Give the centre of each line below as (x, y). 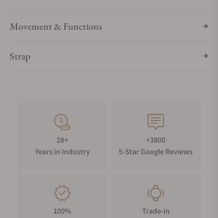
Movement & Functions (56, 26)
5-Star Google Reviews (156, 152)
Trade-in (156, 211)
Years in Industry (62, 152)
